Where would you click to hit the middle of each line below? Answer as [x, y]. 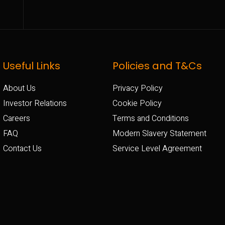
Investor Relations [35, 103]
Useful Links [32, 66]
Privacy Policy [138, 88]
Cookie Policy [137, 103]
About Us [19, 88]
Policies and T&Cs [157, 66]
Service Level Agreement [157, 148]
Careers [17, 118]
